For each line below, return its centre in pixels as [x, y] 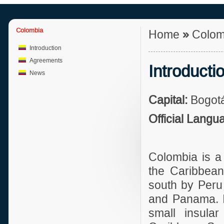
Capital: [168, 100]
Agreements [46, 60]
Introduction [45, 48]
